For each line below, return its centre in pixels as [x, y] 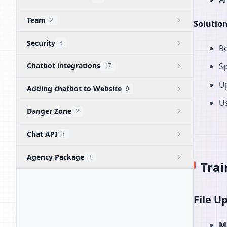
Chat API [42, 134]
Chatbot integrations [64, 66]
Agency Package [55, 157]
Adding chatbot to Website [74, 88]
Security [41, 43]
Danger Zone [49, 111]
